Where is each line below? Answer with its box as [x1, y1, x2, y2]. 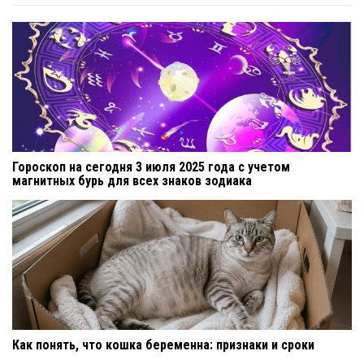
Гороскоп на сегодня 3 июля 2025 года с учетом [12, 158, 290, 175]
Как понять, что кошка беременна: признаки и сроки [12, 336, 314, 353]
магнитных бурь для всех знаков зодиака [12, 172, 252, 188]
